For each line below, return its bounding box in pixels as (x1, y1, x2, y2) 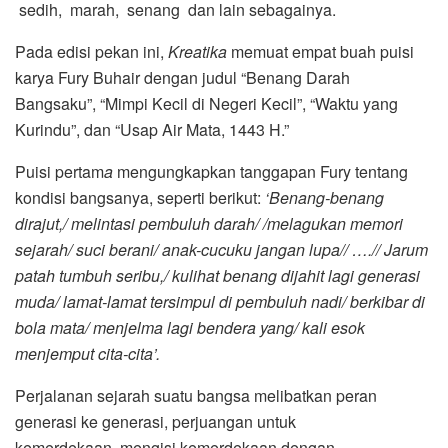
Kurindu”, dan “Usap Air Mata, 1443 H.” (15, 117, 289, 141)
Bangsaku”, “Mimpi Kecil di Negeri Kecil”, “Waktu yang (15, 91, 398, 115)
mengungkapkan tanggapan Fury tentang (117, 159, 408, 183)
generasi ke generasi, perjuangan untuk (15, 409, 296, 433)
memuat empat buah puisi (227, 39, 414, 63)
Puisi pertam (15, 159, 104, 183)
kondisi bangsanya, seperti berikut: (15, 185, 265, 209)
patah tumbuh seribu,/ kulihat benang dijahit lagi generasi (15, 263, 420, 287)
